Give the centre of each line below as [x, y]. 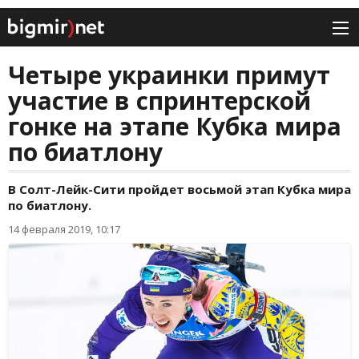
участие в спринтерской [159, 101]
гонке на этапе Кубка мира [175, 127]
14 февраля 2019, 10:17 [64, 230]
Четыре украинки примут [169, 75]
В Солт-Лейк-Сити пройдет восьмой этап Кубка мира [179, 190]
